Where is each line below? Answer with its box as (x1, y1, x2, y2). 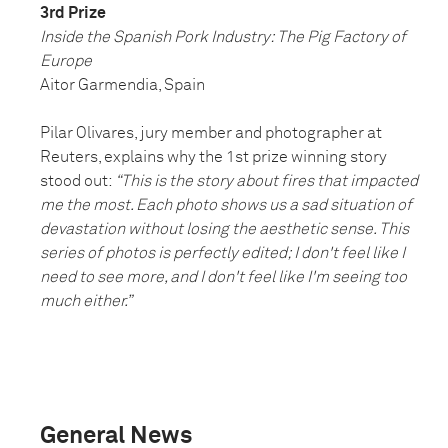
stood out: (40, 173, 115, 190)
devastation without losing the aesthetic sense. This (40, 221, 409, 238)
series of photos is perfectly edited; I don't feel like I (40, 245, 405, 262)
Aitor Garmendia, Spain (40, 77, 205, 94)
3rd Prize (40, 5, 106, 22)
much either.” (40, 293, 132, 310)
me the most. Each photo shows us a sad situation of (40, 197, 412, 214)
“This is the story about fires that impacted (115, 173, 418, 190)
